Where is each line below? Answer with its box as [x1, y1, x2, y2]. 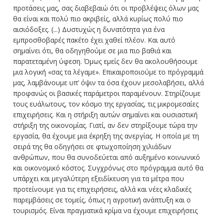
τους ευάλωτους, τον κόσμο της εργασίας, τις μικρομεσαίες [13, 99, 199, 109]
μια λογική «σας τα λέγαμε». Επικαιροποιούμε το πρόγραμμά [13, 67, 203, 77]
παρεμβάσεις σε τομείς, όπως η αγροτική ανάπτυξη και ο [13, 195, 191, 205]
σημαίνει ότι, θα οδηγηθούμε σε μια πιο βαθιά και [13, 46, 171, 56]
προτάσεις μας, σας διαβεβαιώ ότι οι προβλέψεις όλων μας [13, 3, 199, 13]
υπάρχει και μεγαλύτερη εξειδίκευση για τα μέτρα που [13, 174, 184, 184]
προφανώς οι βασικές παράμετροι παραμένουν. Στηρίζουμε [13, 89, 201, 98]
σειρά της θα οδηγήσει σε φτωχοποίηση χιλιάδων [13, 142, 171, 152]
